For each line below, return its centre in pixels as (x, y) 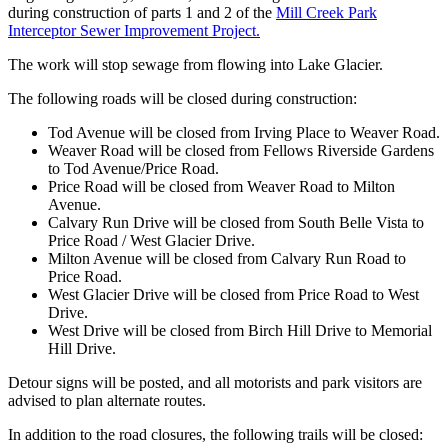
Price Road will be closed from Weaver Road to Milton (221, 186)
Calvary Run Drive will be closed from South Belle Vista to (236, 222)
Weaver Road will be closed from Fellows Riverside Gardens (241, 150)
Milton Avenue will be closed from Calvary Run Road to (227, 258)
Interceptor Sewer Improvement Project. (134, 30)
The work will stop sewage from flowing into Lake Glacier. (195, 64)
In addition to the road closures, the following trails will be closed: (215, 434)
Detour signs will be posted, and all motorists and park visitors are (215, 382)
